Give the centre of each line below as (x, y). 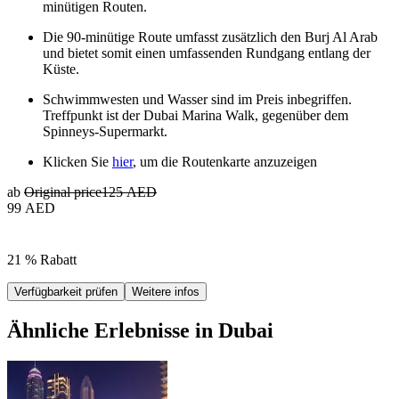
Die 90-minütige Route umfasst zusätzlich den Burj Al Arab (210, 37)
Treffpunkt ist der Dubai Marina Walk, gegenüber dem (195, 115)
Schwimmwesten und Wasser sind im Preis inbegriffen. (197, 99)
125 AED (129, 191)
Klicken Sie (77, 161)
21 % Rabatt (42, 259)
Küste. (61, 69)
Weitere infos (166, 291)
